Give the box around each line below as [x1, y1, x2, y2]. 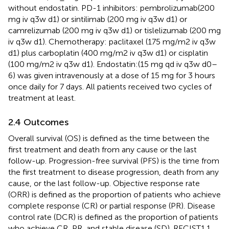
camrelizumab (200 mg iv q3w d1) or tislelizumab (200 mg [8, 25, 221, 35]
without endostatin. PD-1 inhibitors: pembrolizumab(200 [8, 3, 215, 13]
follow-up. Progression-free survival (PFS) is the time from [8, 155, 219, 166]
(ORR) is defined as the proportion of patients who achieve [8, 189, 221, 199]
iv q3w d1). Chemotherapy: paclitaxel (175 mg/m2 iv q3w [8, 36, 216, 47]
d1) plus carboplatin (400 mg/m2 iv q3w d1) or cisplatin [8, 48, 208, 58]
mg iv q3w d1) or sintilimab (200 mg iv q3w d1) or [8, 14, 187, 24]
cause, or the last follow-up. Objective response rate [8, 178, 200, 188]
